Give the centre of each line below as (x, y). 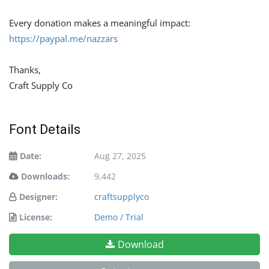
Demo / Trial (119, 217)
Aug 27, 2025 (120, 156)
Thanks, (25, 69)
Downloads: (45, 176)
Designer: (38, 196)
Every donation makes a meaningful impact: (100, 23)
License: (36, 217)
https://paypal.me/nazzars (63, 38)
